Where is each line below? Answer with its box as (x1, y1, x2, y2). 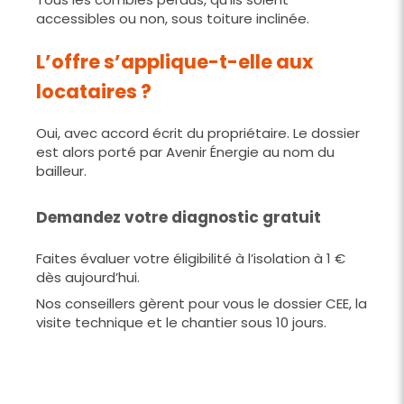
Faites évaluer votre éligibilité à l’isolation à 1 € (36, 248, 345, 268)
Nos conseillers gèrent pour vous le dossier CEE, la (36, 293, 367, 313)
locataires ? (36, 78, 151, 105)
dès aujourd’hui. (36, 267, 140, 287)
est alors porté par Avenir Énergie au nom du (36, 142, 335, 161)
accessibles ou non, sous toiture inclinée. (36, 8, 309, 28)
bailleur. (36, 161, 87, 180)
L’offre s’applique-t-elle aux (36, 48, 313, 75)
